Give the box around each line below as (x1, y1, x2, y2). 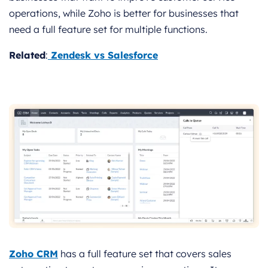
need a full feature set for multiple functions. (9, 23, 208, 36)
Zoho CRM (9, 248, 58, 260)
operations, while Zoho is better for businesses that (9, 7, 239, 20)
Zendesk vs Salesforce (48, 49, 158, 62)
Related (9, 49, 45, 62)
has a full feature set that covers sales (58, 248, 232, 260)
